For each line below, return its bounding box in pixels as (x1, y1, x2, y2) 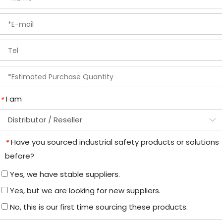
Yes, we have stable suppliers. (8, 169, 120, 180)
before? (5, 151, 34, 162)
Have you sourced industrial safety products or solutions (11, 136, 219, 147)
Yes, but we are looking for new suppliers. (8, 185, 161, 196)
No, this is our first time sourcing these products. (8, 202, 188, 213)
